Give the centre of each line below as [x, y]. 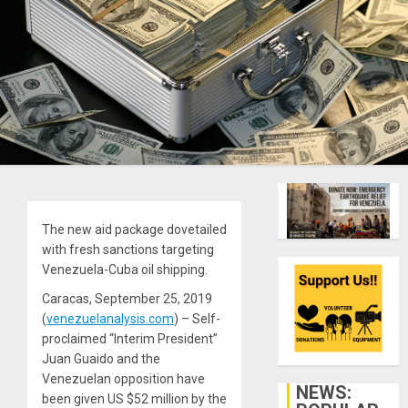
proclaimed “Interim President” [130, 338]
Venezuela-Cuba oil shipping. [125, 269]
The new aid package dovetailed [134, 229]
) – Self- [197, 318]
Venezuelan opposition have [123, 378]
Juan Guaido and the [101, 358]
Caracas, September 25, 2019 [127, 298]
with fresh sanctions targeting [128, 249]
